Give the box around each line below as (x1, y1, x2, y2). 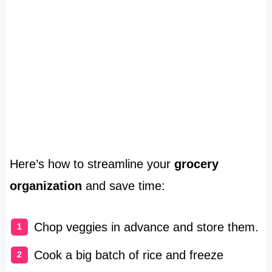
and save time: (81, 178, 165, 192)
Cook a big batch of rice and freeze (33, 248, 223, 262)
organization (9, 178, 82, 192)
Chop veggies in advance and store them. (33, 220, 259, 234)
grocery (174, 157, 219, 171)
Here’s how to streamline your (9, 157, 174, 171)
